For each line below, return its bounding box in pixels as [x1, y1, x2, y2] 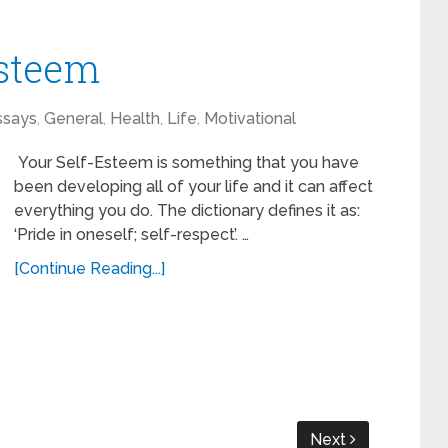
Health [110, 109, 160, 128]
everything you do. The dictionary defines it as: [14, 201, 360, 220]
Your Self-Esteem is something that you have [14, 153, 359, 172]
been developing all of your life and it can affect [14, 177, 373, 196]
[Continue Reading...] [14, 259, 165, 278]
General [44, 109, 103, 128]
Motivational [204, 109, 296, 128]
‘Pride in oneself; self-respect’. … [14, 225, 249, 244]
